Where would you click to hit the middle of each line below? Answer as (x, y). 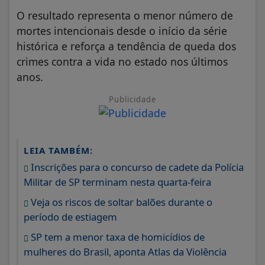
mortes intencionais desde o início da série (122, 30)
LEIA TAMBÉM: (58, 150)
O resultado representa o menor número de (125, 15)
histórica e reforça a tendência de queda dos (126, 46)
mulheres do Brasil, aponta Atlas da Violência (125, 251)
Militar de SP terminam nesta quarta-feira (117, 182)
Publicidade (132, 99)
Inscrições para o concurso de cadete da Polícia (136, 167)
